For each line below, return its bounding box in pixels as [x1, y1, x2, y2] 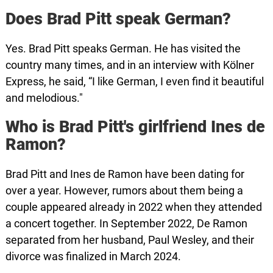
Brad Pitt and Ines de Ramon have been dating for [5, 168, 244, 180]
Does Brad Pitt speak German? [5, 9, 231, 29]
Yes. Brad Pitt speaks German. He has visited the [5, 42, 241, 55]
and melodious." [5, 91, 83, 104]
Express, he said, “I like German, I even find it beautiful [5, 75, 264, 88]
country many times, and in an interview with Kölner [5, 58, 254, 71]
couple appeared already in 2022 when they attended [5, 200, 262, 213]
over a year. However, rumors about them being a [5, 184, 243, 197]
